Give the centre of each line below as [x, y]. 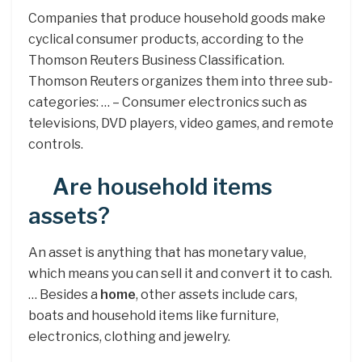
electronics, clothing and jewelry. [129, 336]
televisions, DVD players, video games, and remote [181, 123]
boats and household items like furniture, [154, 315]
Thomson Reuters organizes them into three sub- [181, 81]
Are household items [162, 187]
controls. [56, 144]
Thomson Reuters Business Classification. [156, 60]
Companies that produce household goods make [177, 18]
